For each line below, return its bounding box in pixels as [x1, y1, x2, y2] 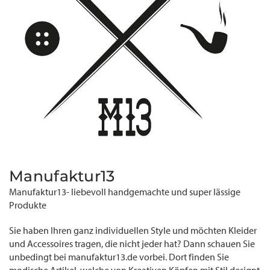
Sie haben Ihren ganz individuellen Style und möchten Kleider [9, 225, 257, 236]
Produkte [9, 199, 46, 211]
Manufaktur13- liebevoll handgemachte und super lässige [9, 186, 240, 198]
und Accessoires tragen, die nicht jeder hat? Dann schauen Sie [9, 238, 255, 250]
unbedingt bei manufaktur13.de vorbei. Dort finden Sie [9, 251, 229, 263]
